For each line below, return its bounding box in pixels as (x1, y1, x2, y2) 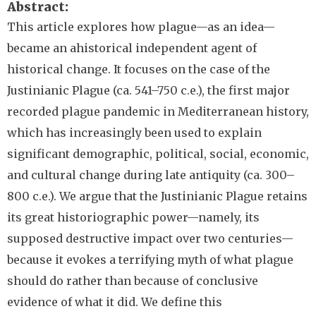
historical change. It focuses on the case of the (7, 62, 270, 76)
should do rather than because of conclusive (7, 274, 258, 288)
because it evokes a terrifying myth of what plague (7, 253, 293, 267)
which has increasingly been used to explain (7, 126, 262, 140)
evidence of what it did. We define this (7, 295, 222, 309)
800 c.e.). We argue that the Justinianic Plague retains (7, 189, 308, 203)
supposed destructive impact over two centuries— (7, 231, 293, 245)
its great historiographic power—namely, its (7, 210, 260, 224)
